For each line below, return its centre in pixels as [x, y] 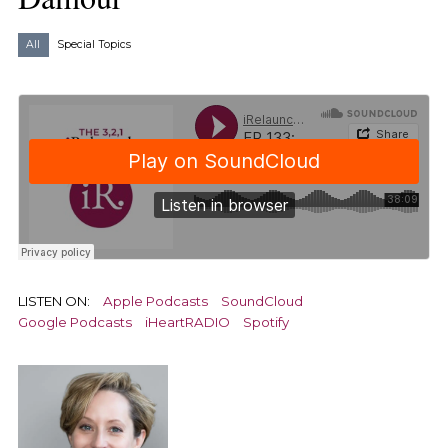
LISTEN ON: [53, 300]
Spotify [266, 321]
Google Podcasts [74, 321]
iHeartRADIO [188, 321]
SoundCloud [262, 300]
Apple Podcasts [156, 300]
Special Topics [94, 45]
